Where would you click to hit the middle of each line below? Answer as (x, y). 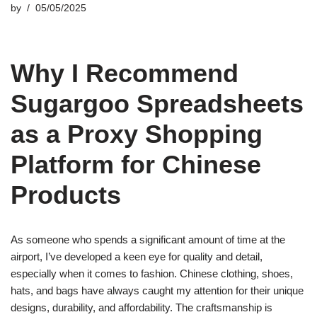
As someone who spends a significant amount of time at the (148, 240)
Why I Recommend (125, 73)
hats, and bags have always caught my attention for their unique (157, 290)
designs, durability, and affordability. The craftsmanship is (142, 307)
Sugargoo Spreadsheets (157, 104)
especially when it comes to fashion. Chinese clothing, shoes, (152, 273)
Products (66, 195)
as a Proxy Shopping (137, 134)
